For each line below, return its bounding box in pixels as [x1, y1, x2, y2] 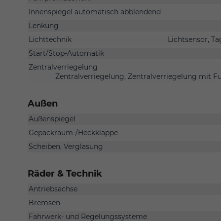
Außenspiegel [29, 114, 75, 123]
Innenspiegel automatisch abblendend [29, 7, 161, 16]
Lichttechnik [29, 35, 72, 44]
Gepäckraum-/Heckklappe [29, 128, 118, 137]
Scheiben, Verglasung [29, 142, 103, 151]
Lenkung [29, 21, 59, 30]
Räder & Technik [28, 168, 102, 179]
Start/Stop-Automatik [29, 48, 104, 58]
